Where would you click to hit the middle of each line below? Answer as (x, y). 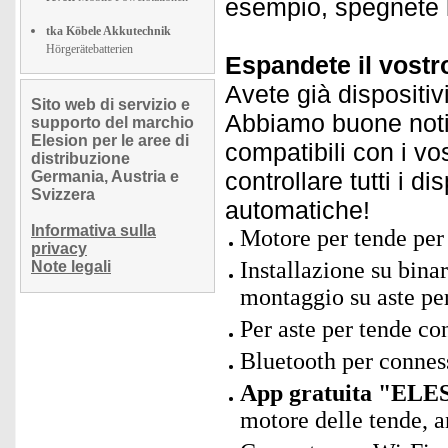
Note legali (71, 266)
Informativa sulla (93, 230)
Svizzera (63, 194)
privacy (59, 248)
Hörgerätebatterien (89, 49)
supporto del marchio (112, 122)
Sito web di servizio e (110, 104)
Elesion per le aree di (110, 140)
